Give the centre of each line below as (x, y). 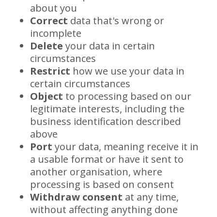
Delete (47, 46)
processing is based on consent (105, 184)
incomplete (58, 33)
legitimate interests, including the (108, 109)
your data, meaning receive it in (126, 147)
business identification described (106, 121)
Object (47, 96)
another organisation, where (96, 172)
